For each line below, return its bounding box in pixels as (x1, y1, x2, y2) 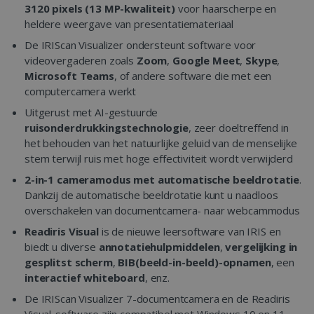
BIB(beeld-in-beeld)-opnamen (118, 255, 271, 269)
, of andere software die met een (114, 69, 272, 83)
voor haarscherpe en (175, 1, 276, 15)
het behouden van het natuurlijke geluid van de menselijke (25, 136, 297, 150)
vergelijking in (225, 240, 298, 254)
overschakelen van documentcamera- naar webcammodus (25, 203, 300, 217)
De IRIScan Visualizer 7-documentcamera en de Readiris (25, 292, 290, 306)
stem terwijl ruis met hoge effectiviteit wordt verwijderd (25, 151, 293, 165)
